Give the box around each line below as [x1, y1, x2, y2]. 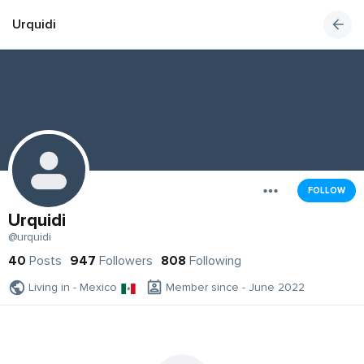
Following [189, 253, 241, 270]
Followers [99, 253, 153, 270]
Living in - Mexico [28, 280, 117, 295]
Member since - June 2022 [166, 280, 305, 295]
